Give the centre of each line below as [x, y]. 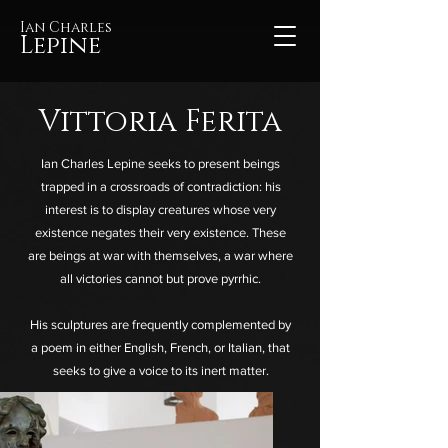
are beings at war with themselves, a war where [160, 255]
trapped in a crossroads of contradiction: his [160, 186]
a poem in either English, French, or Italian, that [160, 347]
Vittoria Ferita [160, 122]
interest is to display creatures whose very [160, 209]
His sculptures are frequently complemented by [160, 324]
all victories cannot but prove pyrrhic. [160, 278]
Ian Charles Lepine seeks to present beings [160, 163]
